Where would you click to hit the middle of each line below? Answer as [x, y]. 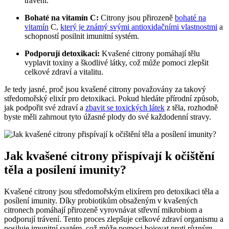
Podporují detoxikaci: [62, 54]
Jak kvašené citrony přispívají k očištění [109, 156]
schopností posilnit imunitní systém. [82, 36]
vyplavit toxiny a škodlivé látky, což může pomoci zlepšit [117, 63]
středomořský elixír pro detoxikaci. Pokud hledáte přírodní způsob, [111, 99]
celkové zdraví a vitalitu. [64, 72]
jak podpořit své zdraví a [45, 108]
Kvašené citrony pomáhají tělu [150, 54]
